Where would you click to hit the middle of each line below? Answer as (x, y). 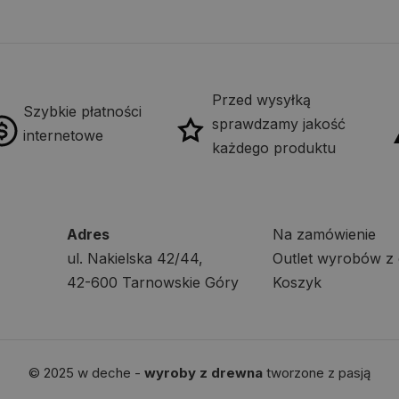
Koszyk (297, 282)
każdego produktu (274, 147)
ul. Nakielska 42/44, (134, 258)
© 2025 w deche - (86, 372)
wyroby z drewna (204, 372)
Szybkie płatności (83, 112)
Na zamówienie (325, 234)
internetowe (64, 136)
